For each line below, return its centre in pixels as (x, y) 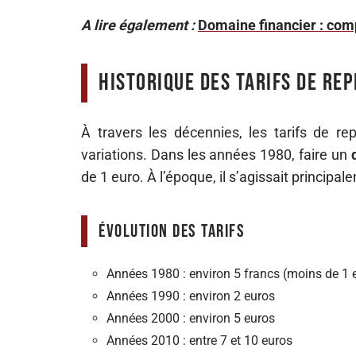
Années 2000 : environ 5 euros (191, 318)
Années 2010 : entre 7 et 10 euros (199, 341)
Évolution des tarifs (172, 231)
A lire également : (138, 25)
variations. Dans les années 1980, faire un (216, 155)
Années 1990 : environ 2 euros (191, 296)
